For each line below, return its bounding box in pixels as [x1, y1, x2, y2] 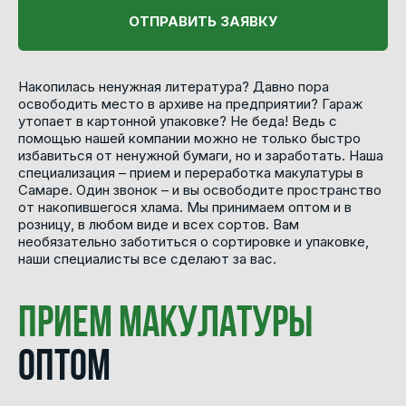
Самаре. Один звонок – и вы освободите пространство [18, 180, 382, 198]
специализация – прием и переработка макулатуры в [18, 163, 363, 181]
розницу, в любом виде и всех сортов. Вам [18, 215, 299, 233]
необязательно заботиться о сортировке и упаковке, [18, 232, 369, 250]
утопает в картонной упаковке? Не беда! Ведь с [18, 111, 337, 130]
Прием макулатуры [18, 303, 313, 347]
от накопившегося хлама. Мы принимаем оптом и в [18, 198, 352, 216]
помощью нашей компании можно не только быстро [18, 129, 361, 147]
